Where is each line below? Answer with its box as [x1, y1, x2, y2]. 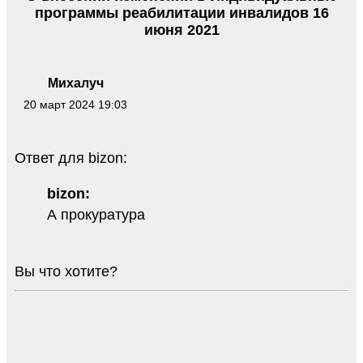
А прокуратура [47, 207, 145, 224]
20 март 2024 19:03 [23, 97, 127, 111]
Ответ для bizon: [15, 150, 127, 167]
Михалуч [47, 75, 104, 90]
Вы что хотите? [15, 263, 117, 280]
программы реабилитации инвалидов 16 [34, 4, 329, 21]
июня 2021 [143, 21, 220, 38]
